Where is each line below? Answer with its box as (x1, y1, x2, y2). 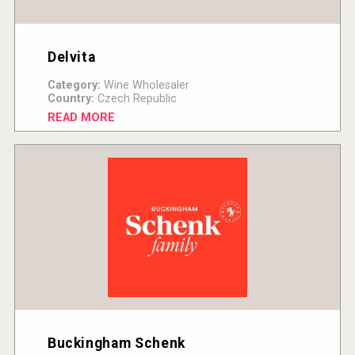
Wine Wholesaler (100, 78, 189, 93)
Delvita (47, 49, 96, 66)
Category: (47, 78, 101, 93)
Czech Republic (94, 92, 177, 106)
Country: (47, 92, 94, 106)
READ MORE (47, 111, 115, 125)
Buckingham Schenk (47, 335, 185, 352)
